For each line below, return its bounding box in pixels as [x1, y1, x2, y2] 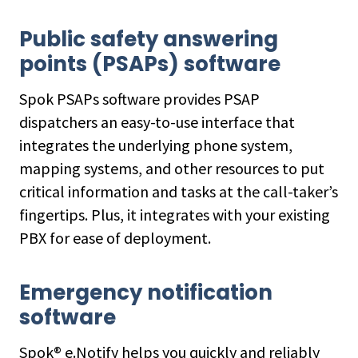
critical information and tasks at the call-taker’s [19, 181, 338, 201]
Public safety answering [19, 25, 278, 54]
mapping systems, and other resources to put [19, 158, 324, 178]
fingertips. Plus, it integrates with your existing [19, 205, 330, 225]
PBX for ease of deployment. [19, 228, 211, 248]
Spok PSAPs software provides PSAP [19, 89, 260, 109]
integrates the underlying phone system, [19, 135, 292, 155]
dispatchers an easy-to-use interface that [19, 112, 295, 132]
